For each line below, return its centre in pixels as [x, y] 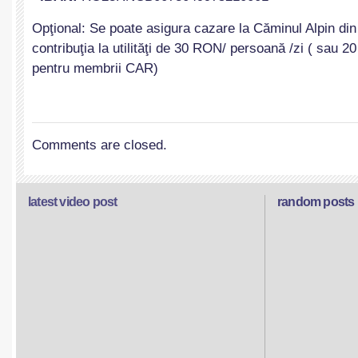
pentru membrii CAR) [95, 68]
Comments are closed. [99, 145]
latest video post [73, 202]
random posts [316, 202]
